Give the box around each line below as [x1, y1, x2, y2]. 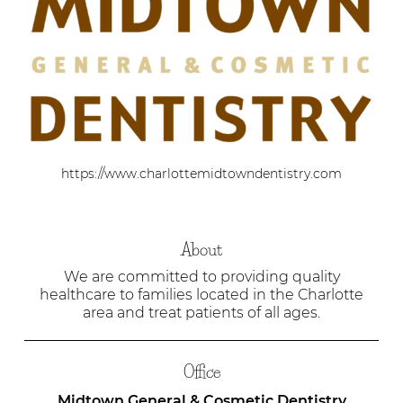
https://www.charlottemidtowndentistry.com [61, 165, 342, 182]
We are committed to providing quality [63, 267, 340, 285]
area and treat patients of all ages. [83, 303, 320, 321]
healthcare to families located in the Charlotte [40, 285, 363, 303]
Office [183, 361, 220, 382]
